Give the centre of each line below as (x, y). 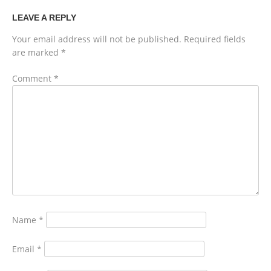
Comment (33, 79)
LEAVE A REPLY (44, 18)
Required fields (215, 39)
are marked (37, 53)
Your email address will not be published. (97, 39)
